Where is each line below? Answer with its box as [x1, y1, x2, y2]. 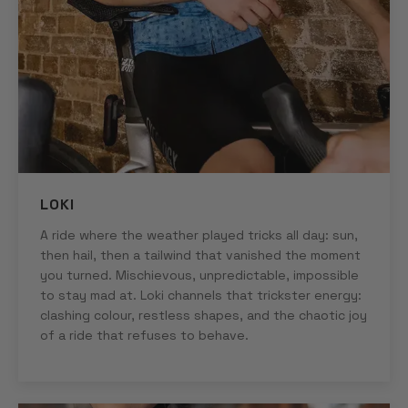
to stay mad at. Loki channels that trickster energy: [40, 287, 362, 304]
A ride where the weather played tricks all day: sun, [40, 227, 358, 244]
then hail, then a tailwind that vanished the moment [40, 247, 361, 264]
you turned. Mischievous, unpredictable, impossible [40, 267, 359, 284]
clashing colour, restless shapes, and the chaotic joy [40, 307, 367, 324]
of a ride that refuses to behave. [40, 327, 249, 344]
